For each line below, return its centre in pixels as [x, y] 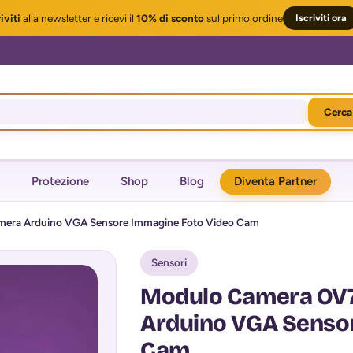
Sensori [169, 262]
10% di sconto [170, 18]
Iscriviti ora [321, 18]
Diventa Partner [275, 181]
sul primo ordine [243, 18]
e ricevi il [114, 18]
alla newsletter [56, 18]
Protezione [60, 181]
